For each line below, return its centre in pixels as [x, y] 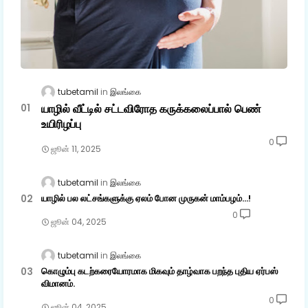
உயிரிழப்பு [61, 124]
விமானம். [58, 284]
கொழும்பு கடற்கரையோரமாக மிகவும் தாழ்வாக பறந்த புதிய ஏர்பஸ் [159, 272]
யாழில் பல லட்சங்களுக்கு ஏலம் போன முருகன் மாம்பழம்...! [146, 199]
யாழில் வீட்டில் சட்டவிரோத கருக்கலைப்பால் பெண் [151, 109]
